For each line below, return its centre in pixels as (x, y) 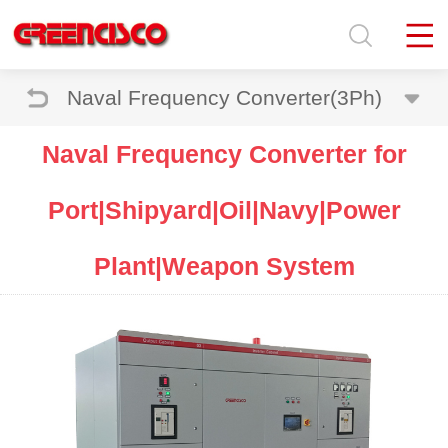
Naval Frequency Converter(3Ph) (224, 97)
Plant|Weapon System (224, 266)
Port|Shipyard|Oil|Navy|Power (224, 210)
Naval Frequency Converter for (224, 154)
